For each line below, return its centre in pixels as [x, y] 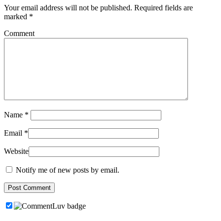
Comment [19, 33]
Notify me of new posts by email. [68, 170]
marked [17, 16]
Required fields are [164, 7]
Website [16, 151]
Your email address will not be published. [68, 7]
